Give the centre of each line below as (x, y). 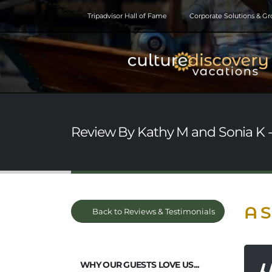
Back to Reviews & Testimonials (152, 211)
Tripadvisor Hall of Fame (127, 16)
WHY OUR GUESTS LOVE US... (140, 265)
